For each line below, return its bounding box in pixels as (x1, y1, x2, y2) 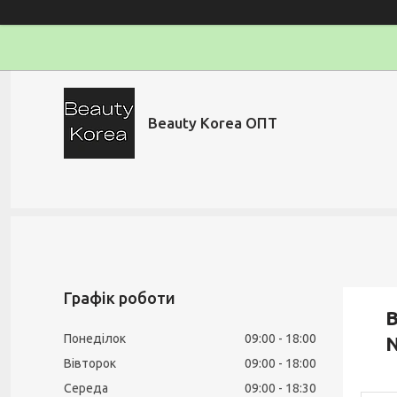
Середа (64, 381, 108, 395)
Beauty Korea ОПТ (148, 114, 277, 131)
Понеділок (64, 331, 126, 346)
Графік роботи (64, 289, 175, 307)
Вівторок (64, 356, 116, 370)
